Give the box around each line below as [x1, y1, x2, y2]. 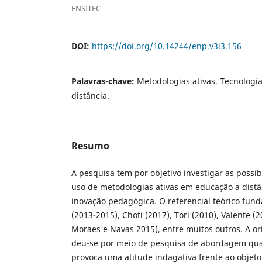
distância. [71, 89, 109, 101]
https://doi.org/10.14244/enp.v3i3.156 [92, 40, 242, 51]
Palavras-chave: [71, 75, 137, 87]
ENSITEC [71, 2, 101, 13]
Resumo [71, 139, 109, 152]
